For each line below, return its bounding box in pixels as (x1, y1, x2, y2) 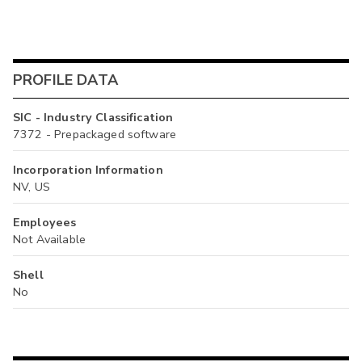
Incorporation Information (13, 161, 163, 178)
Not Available (13, 230, 86, 247)
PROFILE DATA (13, 70, 118, 90)
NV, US (13, 178, 50, 195)
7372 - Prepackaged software (13, 125, 177, 142)
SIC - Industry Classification (13, 108, 174, 125)
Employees (13, 213, 77, 230)
